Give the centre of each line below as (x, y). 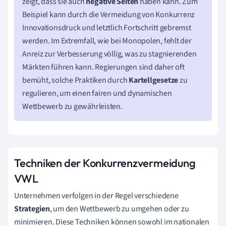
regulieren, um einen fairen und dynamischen (97, 93)
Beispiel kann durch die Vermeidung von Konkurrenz (109, 14)
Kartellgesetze (154, 80)
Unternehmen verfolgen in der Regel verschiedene (96, 195)
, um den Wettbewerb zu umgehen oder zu (119, 209)
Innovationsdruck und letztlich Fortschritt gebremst (107, 27)
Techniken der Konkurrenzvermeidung (105, 163)
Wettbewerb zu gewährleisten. (72, 106)
